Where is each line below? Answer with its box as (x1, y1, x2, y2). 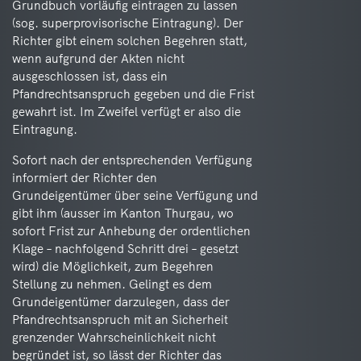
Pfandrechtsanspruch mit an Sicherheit (12, 312, 228, 327)
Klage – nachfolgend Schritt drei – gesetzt (12, 241, 239, 256)
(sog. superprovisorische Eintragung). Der (12, 15, 243, 31)
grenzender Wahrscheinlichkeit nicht (12, 330, 216, 345)
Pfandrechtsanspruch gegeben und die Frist (12, 86, 255, 102)
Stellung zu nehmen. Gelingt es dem (12, 276, 212, 292)
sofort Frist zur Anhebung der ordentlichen (12, 223, 251, 239)
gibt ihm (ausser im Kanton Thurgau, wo (12, 205, 234, 221)
